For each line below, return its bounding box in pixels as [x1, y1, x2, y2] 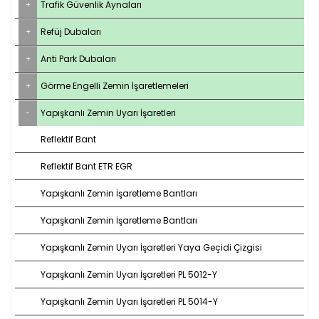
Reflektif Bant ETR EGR [41, 159, 132, 172]
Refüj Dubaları [41, 25, 101, 38]
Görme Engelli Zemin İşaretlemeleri [41, 79, 189, 92]
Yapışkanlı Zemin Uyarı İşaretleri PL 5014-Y [41, 295, 218, 308]
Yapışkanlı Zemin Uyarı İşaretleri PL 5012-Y [41, 268, 217, 281]
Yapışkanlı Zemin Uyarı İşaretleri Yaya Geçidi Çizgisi [41, 241, 262, 253]
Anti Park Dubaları [41, 52, 116, 65]
